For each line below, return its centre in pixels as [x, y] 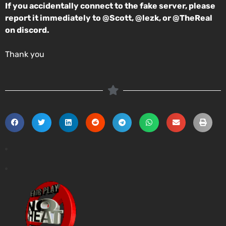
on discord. [27, 30]
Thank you [25, 54]
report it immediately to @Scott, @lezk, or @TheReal [109, 18]
